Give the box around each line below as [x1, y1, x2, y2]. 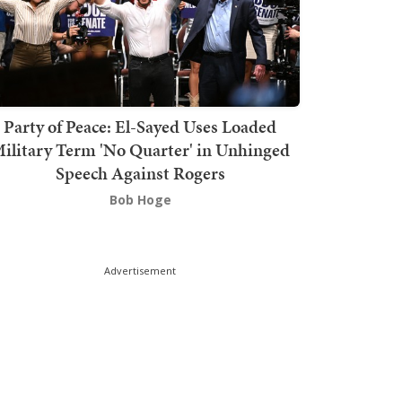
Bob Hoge [109, 191, 171, 209]
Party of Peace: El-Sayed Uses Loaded [4, 114, 276, 140]
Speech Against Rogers [55, 161, 225, 187]
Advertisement [104, 264, 176, 278]
